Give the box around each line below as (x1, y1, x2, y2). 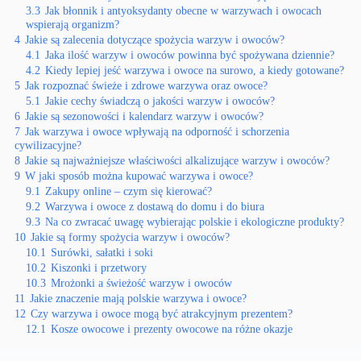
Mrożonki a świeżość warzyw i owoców (51, 276, 232, 290)
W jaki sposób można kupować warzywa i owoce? (25, 169, 253, 183)
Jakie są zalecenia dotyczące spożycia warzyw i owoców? (25, 33, 284, 47)
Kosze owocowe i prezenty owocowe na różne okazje (51, 322, 293, 336)
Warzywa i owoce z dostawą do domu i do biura (45, 200, 264, 214)
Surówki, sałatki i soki (51, 246, 153, 259)
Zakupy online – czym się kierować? (45, 185, 212, 198)
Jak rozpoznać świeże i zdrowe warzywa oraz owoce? (25, 79, 268, 93)
